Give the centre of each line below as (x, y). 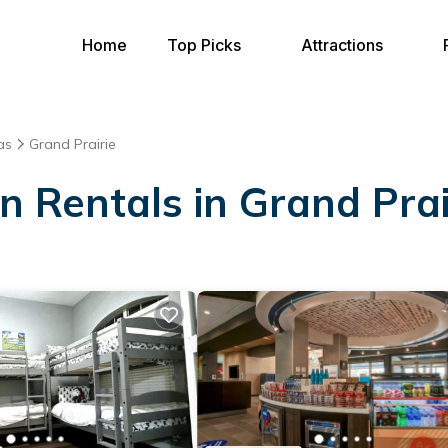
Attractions (342, 45)
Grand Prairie (72, 144)
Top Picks (204, 45)
